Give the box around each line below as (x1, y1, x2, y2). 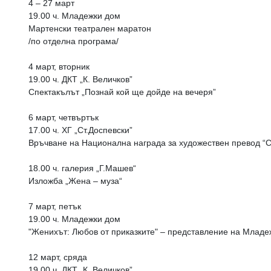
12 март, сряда (28, 252, 87, 262)
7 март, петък (28, 201, 81, 211)
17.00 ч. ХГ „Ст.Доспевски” (28, 125, 132, 135)
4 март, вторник (28, 62, 90, 71)
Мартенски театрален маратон (28, 24, 151, 33)
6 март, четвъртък (28, 113, 99, 122)
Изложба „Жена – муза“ (28, 176, 122, 186)
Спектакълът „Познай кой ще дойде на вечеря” (28, 87, 218, 97)
